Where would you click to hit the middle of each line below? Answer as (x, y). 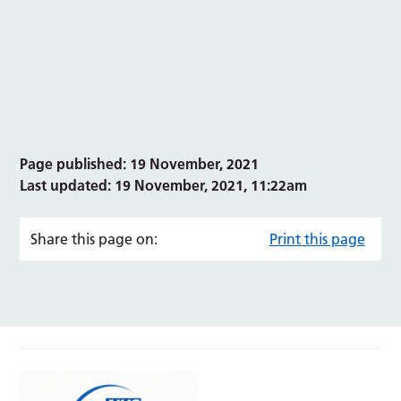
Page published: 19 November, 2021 (140, 164)
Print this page (317, 239)
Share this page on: (94, 239)
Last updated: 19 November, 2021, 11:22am (164, 186)
